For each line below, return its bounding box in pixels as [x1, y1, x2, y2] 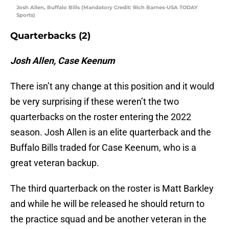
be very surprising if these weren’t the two [10, 96, 179, 107]
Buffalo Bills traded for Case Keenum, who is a [10, 142, 196, 153]
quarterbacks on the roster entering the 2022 [10, 111, 191, 123]
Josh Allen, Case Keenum [10, 55, 115, 66]
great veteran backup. [10, 157, 99, 169]
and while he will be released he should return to [10, 198, 204, 210]
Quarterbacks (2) [10, 30, 90, 42]
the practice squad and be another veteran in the [10, 214, 207, 225]
